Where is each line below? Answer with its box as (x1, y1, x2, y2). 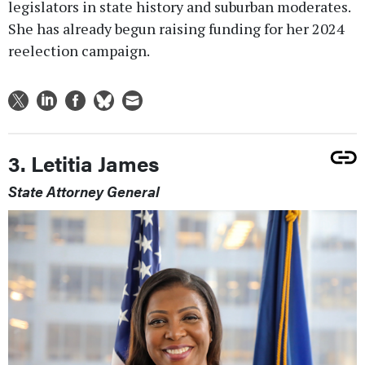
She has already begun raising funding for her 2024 (8, 19, 345, 39)
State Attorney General (8, 181, 160, 202)
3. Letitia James (8, 148, 159, 179)
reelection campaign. (8, 41, 150, 61)
